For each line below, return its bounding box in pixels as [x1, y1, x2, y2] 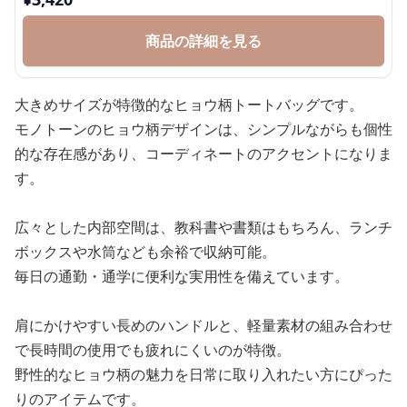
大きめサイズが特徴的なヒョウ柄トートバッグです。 [15, 94, 363, 114]
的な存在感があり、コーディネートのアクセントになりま [15, 144, 392, 164]
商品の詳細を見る [145, 31, 262, 51]
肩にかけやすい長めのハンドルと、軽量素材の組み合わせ [15, 315, 392, 335]
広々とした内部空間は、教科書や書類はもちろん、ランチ [15, 217, 392, 237]
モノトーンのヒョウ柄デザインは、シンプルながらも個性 [15, 119, 392, 139]
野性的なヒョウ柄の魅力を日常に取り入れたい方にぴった [15, 364, 392, 384]
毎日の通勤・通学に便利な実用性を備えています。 [15, 266, 349, 286]
